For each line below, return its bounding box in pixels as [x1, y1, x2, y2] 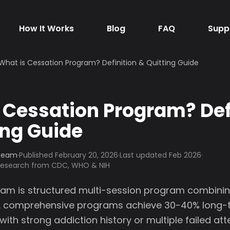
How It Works [18, 23, 74, 34]
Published [19, 150, 55, 160]
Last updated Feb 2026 [120, 150, 201, 160]
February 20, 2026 [55, 150, 118, 160]
